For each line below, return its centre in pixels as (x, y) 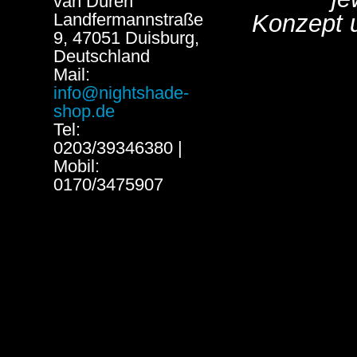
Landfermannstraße (128, 20)
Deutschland (101, 56)
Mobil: (76, 166)
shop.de (84, 111)
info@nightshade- (121, 93)
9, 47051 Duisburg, (126, 38)
